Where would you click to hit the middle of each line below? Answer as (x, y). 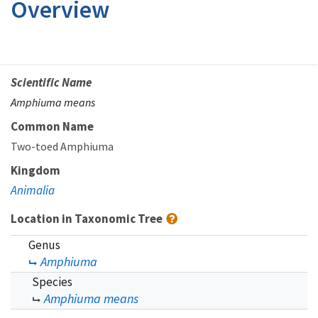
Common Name (52, 126)
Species (52, 281)
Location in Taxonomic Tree (88, 218)
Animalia (33, 190)
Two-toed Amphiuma (62, 146)
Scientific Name (51, 82)
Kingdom (35, 170)
